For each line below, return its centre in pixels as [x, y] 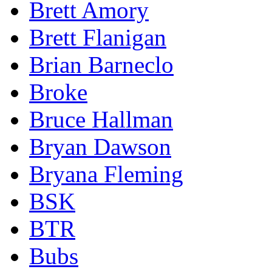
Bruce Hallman [101, 119]
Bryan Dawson [100, 146]
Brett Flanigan [98, 37]
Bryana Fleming [106, 174]
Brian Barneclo [101, 64]
